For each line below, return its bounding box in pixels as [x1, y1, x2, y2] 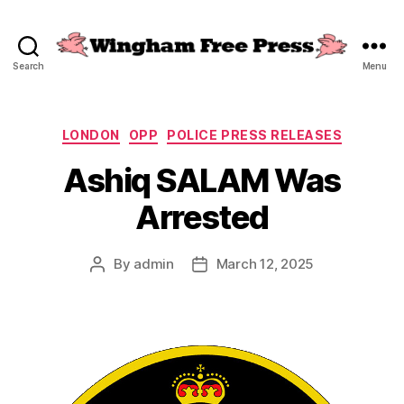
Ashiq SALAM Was [63, 160, 341, 200]
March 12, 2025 [216, 254, 315, 272]
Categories [201, 122, 281, 141]
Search [13, 60, 44, 71]
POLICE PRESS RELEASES [167, 127, 343, 142]
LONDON [61, 127, 120, 142]
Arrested [135, 197, 269, 237]
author [96, 275, 139, 293]
